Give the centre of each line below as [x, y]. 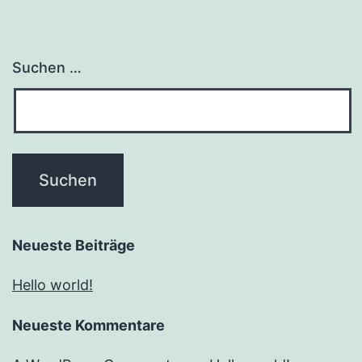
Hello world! [53, 285]
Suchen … [47, 68]
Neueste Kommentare [88, 326]
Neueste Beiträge [74, 246]
